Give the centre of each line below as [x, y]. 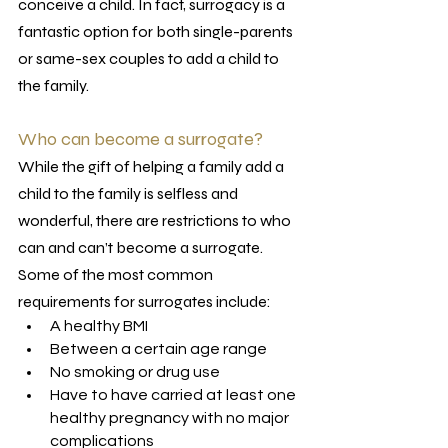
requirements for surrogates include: [144, 301]
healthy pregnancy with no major [171, 418]
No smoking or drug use [135, 372]
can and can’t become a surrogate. [142, 247]
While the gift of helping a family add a [152, 166]
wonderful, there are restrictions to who [156, 220]
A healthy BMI [99, 326]
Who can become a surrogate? [140, 139]
